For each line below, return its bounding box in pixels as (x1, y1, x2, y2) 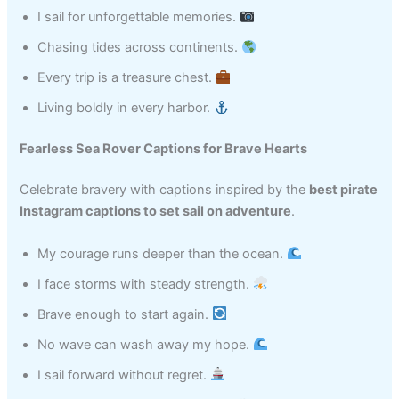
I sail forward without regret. (37, 366, 211, 383)
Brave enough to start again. (37, 305, 213, 322)
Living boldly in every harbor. (37, 100, 215, 117)
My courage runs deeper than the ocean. (37, 245, 288, 262)
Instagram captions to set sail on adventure (20, 203, 292, 220)
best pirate (309, 182, 379, 199)
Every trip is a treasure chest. (37, 69, 216, 86)
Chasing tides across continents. (37, 39, 242, 56)
